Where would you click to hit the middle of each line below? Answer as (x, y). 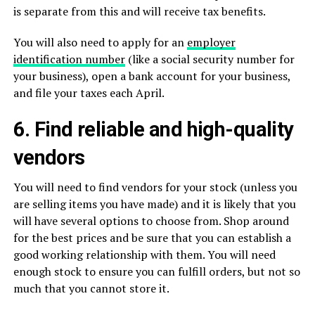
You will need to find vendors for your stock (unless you (155, 187)
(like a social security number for (210, 59)
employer (211, 42)
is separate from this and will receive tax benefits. (139, 11)
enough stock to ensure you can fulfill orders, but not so (156, 271)
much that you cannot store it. (91, 288)
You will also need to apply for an (100, 42)
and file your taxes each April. (89, 92)
